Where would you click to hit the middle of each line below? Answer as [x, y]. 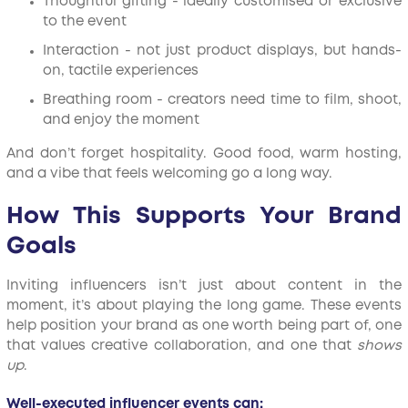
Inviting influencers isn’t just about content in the [204, 286]
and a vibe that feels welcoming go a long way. [169, 174]
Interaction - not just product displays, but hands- [222, 51]
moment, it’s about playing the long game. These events [204, 306]
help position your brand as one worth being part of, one [204, 326]
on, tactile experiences [120, 71]
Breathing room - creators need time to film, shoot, [222, 100]
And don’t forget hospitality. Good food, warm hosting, [204, 154]
